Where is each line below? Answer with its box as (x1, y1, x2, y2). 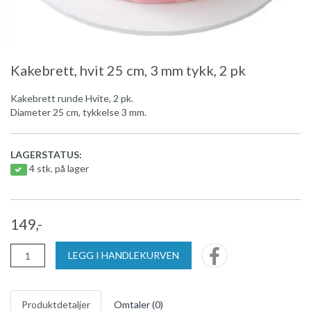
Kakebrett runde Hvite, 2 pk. (10, 92, 133, 104)
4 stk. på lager (28, 162, 89, 174)
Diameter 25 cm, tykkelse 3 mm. (10, 106, 146, 118)
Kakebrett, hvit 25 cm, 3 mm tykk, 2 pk (10, 62, 246, 78)
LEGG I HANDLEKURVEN (68, 249, 179, 261)
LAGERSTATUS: (10, 149, 82, 160)
